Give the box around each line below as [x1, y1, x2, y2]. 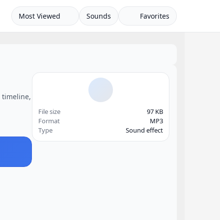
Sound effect [126, 126, 163, 135]
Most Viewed [18, 11, 60, 21]
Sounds [86, 11, 111, 21]
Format [38, 116, 60, 125]
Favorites [138, 11, 169, 21]
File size [38, 107, 60, 116]
